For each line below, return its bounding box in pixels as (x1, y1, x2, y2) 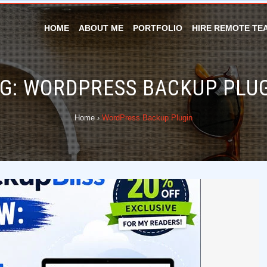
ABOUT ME (79, 23, 123, 33)
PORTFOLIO (133, 23, 182, 33)
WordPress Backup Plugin (102, 113, 193, 122)
